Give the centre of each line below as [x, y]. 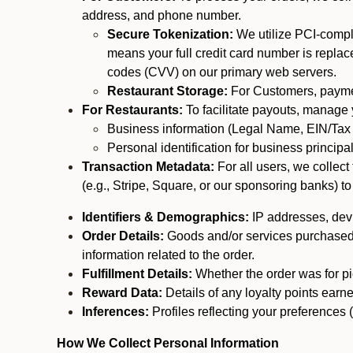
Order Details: [123, 236]
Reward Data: [122, 293]
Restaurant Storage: [167, 91]
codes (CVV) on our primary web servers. [222, 72]
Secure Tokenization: [172, 34]
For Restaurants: [134, 110]
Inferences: [115, 312]
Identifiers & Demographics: [165, 217]
